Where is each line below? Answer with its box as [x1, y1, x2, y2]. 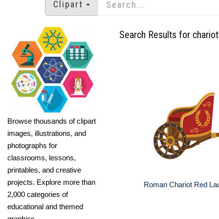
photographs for [7, 141, 57, 150]
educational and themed [7, 202, 83, 211]
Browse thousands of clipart [7, 116, 96, 125]
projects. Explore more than [7, 177, 95, 186]
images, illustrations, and [7, 129, 86, 137]
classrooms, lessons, [7, 153, 76, 162]
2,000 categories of [7, 190, 68, 198]
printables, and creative [7, 165, 81, 174]
